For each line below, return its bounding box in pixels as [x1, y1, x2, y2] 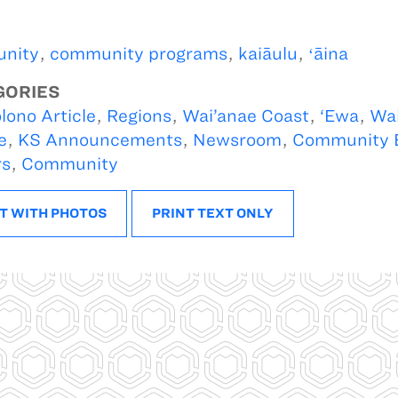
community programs [49, 44, 227, 63]
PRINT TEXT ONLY [151, 205, 274, 220]
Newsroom [192, 130, 282, 149]
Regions [106, 106, 171, 125]
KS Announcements [17, 130, 182, 149]
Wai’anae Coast [181, 106, 309, 125]
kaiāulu [237, 44, 298, 63]
